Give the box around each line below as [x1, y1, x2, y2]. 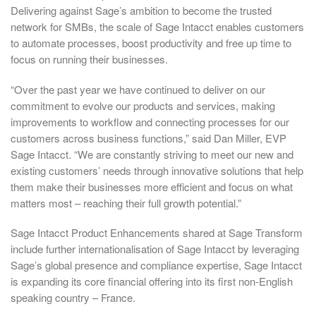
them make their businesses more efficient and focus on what [11, 178, 293, 194]
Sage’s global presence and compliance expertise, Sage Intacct [11, 257, 302, 273]
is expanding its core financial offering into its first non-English [11, 274, 293, 289]
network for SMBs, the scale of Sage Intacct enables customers [11, 19, 304, 35]
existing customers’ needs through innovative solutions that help [11, 162, 303, 178]
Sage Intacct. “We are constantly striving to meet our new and [11, 146, 293, 162]
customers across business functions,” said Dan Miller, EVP [11, 130, 286, 145]
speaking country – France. [11, 290, 135, 305]
